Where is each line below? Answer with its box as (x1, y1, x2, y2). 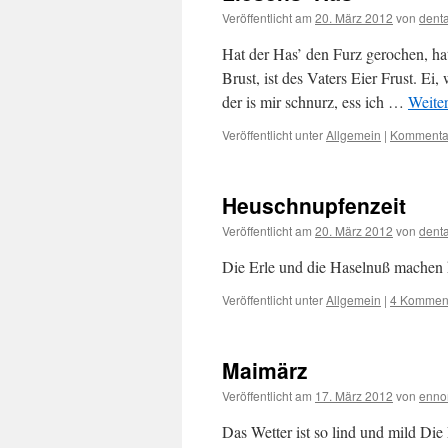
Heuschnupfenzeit (222, 190, 406, 220)
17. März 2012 (315, 387, 393, 404)
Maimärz (222, 355, 308, 385)
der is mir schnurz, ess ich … (222, 91, 408, 112)
